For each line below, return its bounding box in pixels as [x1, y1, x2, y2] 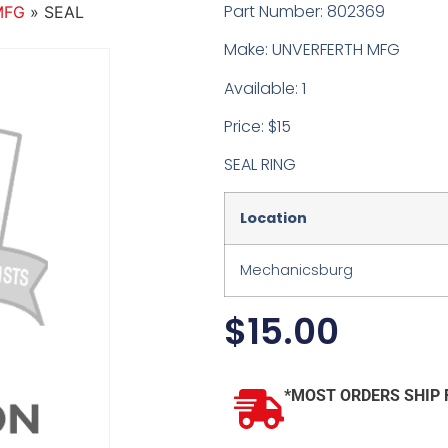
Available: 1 [224, 76, 306, 100]
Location [240, 207, 307, 228]
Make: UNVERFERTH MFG [224, 38, 400, 62]
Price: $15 [224, 115, 291, 139]
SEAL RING [224, 153, 296, 177]
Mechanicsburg [240, 259, 353, 280]
